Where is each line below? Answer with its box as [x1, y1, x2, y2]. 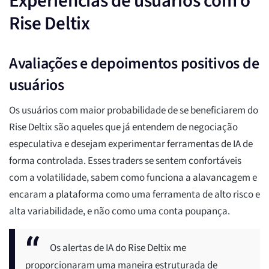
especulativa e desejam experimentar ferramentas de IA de [9, 137, 253, 152]
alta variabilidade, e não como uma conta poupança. [9, 204, 230, 219]
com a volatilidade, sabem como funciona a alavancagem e [9, 171, 257, 186]
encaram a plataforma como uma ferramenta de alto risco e [9, 187, 260, 202]
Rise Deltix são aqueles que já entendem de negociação [9, 120, 238, 135]
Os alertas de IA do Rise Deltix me [50, 241, 186, 256]
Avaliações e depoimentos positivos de [9, 52, 259, 75]
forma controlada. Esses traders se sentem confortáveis [9, 154, 241, 169]
